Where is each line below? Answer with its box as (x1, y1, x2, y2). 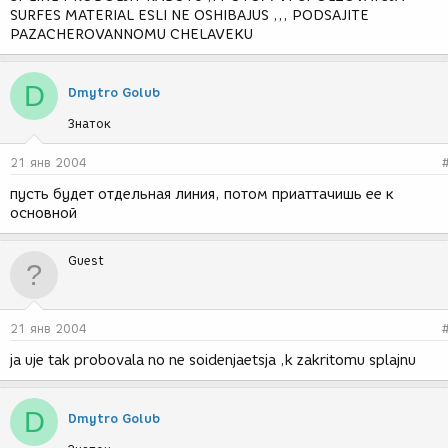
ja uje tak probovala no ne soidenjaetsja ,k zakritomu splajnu (10, 352, 416, 369)
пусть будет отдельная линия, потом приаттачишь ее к (10, 186, 394, 203)
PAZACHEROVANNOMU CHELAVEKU (10, 26, 253, 43)
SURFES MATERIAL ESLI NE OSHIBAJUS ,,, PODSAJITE (10, 7, 369, 24)
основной (10, 205, 77, 222)
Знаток (68, 116, 111, 131)
